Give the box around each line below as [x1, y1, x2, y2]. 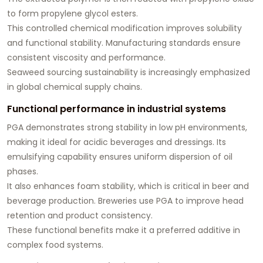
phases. [7, 166, 38, 178]
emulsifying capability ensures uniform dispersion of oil [7, 151, 232, 163]
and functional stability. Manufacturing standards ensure [7, 37, 241, 49]
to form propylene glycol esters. [7, 8, 138, 20]
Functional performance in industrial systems [7, 102, 226, 116]
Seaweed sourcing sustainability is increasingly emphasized [7, 66, 250, 79]
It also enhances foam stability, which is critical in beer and [7, 180, 249, 193]
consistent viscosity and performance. [7, 52, 166, 64]
